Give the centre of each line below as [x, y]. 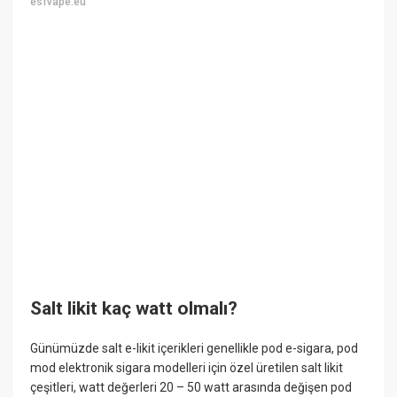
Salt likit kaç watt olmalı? [134, 308]
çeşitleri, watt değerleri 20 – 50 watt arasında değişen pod [191, 388]
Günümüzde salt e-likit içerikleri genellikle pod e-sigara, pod [195, 349]
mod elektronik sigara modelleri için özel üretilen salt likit [187, 368]
